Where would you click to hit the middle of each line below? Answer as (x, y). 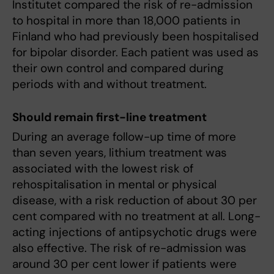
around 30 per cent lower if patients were (124, 264)
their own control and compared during (118, 68)
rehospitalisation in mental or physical (114, 184)
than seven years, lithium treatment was (120, 152)
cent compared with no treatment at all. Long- (136, 216)
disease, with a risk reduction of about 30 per (135, 200)
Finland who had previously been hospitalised (135, 36)
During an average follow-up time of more (124, 136)
